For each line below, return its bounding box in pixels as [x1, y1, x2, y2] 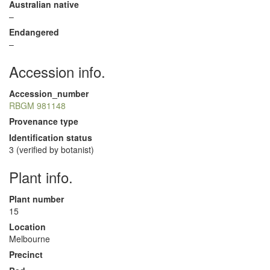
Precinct [9, 248, 43, 260]
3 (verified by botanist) [9, 143, 94, 155]
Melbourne [9, 233, 50, 245]
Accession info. [9, 61, 105, 82]
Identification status [9, 131, 92, 143]
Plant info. [9, 166, 73, 187]
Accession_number [9, 87, 89, 99]
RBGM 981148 [9, 99, 66, 111]
